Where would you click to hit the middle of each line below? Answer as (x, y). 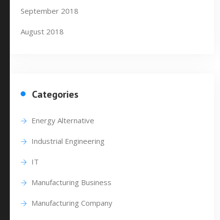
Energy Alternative (63, 120)
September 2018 (50, 11)
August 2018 (42, 31)
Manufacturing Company (72, 203)
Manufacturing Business (71, 182)
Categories (55, 94)
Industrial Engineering (68, 141)
